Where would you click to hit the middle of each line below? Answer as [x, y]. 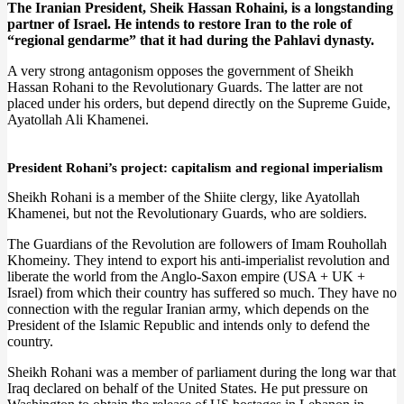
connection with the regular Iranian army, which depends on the [188, 309]
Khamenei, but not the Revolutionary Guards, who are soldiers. [187, 213]
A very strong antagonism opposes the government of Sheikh [180, 71]
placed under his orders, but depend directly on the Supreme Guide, [199, 103]
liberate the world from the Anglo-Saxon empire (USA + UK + [186, 276]
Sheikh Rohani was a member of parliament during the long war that [202, 372]
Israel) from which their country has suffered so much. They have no [202, 293]
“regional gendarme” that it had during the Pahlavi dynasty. [191, 40]
